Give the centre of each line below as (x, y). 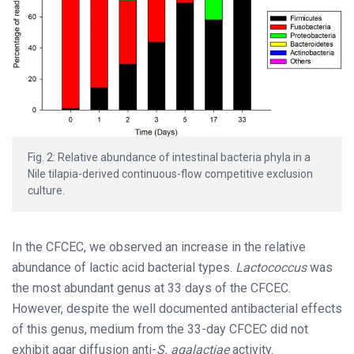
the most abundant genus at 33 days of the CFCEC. (151, 288)
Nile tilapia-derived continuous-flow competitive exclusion (170, 173)
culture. (46, 190)
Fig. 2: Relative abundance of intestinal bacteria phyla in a (169, 157)
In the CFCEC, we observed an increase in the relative (159, 247)
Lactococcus (273, 267)
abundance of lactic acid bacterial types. (124, 267)
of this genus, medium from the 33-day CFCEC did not (160, 329)
